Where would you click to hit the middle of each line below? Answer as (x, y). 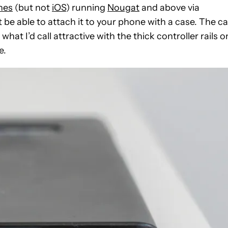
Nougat (123, 8)
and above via (169, 8)
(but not (32, 8)
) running (87, 8)
